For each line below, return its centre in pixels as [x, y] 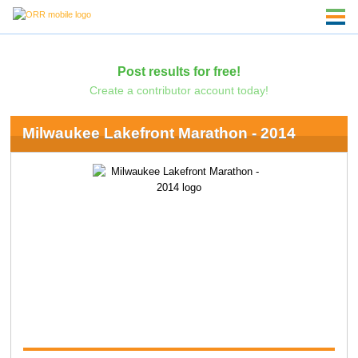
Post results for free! [179, 71]
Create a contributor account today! [179, 90]
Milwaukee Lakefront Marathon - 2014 [159, 133]
